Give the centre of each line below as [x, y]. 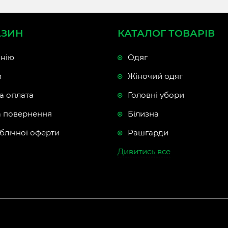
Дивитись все [144, 151]
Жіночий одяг [155, 76]
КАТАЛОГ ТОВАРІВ [166, 33]
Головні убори [156, 95]
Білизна [143, 114]
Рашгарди [148, 133]
